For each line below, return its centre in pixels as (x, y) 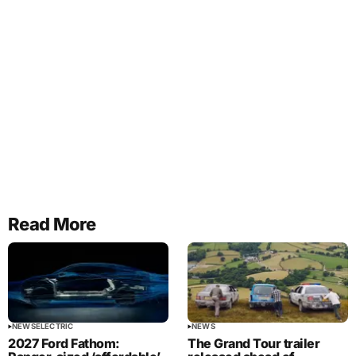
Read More (52, 224)
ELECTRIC (54, 327)
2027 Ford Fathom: (64, 344)
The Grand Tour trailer (254, 344)
